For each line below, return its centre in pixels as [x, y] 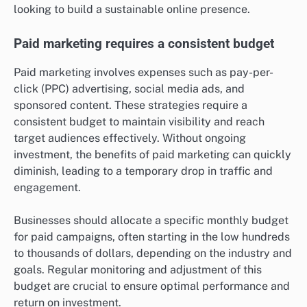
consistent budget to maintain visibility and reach [139, 121]
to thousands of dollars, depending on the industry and [153, 253]
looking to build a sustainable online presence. [132, 9]
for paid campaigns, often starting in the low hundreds [152, 236]
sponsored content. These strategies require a [131, 105]
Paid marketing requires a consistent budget [144, 44]
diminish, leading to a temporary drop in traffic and [143, 171]
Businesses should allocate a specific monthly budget [151, 220]
